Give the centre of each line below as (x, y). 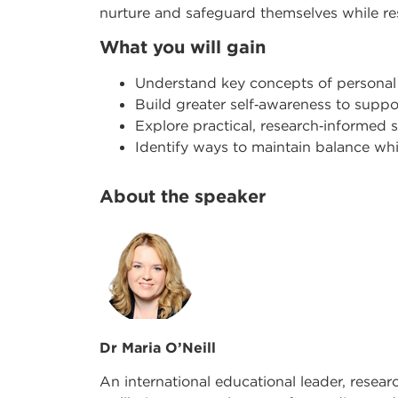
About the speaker (183, 195)
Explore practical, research (227, 125)
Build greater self (195, 103)
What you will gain (183, 46)
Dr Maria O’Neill (158, 348)
